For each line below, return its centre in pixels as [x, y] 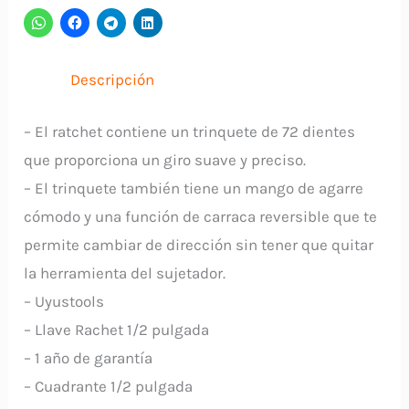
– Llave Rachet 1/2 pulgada [117, 329]
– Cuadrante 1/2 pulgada [109, 386]
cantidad [54, 58]
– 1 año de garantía [89, 357]
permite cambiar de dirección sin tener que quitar [199, 244]
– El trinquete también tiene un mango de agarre [194, 188]
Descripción [113, 80]
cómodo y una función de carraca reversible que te [201, 216]
